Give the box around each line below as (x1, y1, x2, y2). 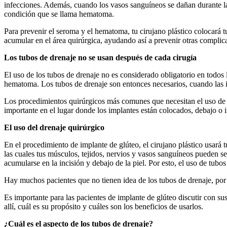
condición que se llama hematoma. (4, 9, 114, 18)
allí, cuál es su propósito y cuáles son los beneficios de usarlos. (4, 202, 203, 211)
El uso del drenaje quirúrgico (4, 123, 104, 132)
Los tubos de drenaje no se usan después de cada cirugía (4, 53, 197, 62)
